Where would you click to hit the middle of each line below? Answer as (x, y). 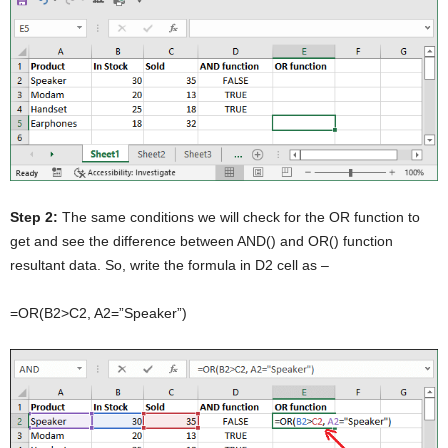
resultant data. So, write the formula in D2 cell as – (169, 264)
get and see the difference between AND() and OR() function (201, 240)
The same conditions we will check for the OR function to (239, 216)
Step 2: (34, 216)
